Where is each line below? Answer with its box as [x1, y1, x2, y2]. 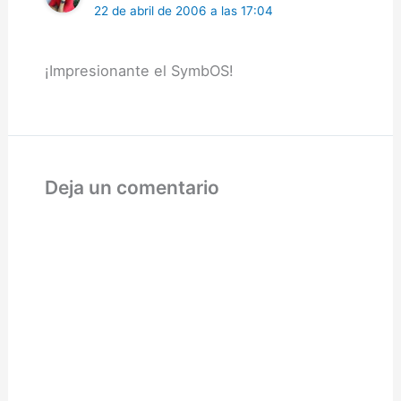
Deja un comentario [44, 176, 219, 200]
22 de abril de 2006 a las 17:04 [93, 3, 273, 18]
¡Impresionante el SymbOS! [44, 62, 234, 81]
